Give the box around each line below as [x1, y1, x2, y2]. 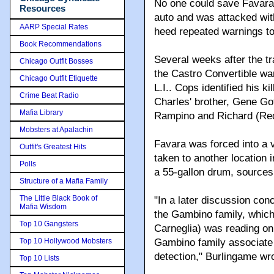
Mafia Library [20, 108, 63, 117]
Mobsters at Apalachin [20, 125, 93, 134]
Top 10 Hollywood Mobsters [20, 236, 112, 245]
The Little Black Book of [20, 193, 97, 202]
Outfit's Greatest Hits [20, 142, 86, 151]
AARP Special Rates [20, 22, 88, 31]
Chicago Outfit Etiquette [20, 73, 98, 83]
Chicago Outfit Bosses [20, 56, 93, 65]
